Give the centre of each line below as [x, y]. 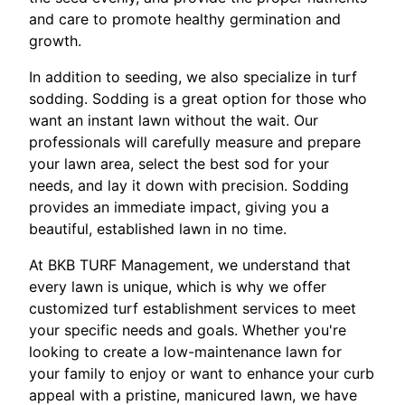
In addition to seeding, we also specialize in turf [193, 77]
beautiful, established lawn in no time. [158, 229]
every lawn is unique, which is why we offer [178, 287]
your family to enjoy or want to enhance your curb [202, 374]
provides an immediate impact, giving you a [179, 207]
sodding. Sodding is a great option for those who [198, 99]
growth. [55, 41]
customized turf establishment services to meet [193, 309]
